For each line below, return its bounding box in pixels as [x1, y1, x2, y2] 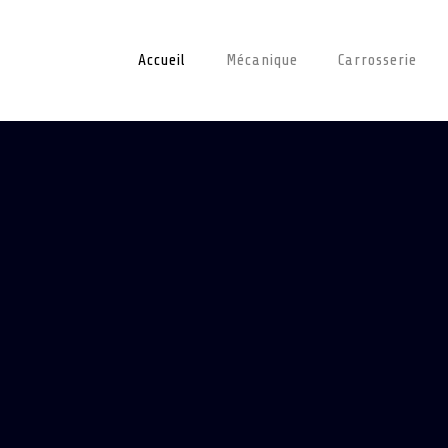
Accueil [138, 51, 186, 69]
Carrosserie [338, 51, 417, 69]
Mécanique [226, 51, 298, 69]
